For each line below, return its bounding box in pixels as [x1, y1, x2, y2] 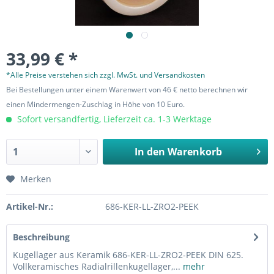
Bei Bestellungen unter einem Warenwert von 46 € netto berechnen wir [6, 84, 248, 95]
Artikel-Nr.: [6, 201, 53, 212]
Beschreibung [13, 231, 70, 243]
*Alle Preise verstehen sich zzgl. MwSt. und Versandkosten [6, 70, 205, 80]
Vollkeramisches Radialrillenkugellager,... [13, 261, 180, 272]
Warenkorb [167, 145, 222, 158]
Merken [20, 173, 51, 185]
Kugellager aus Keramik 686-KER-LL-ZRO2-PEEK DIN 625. [13, 249, 243, 261]
